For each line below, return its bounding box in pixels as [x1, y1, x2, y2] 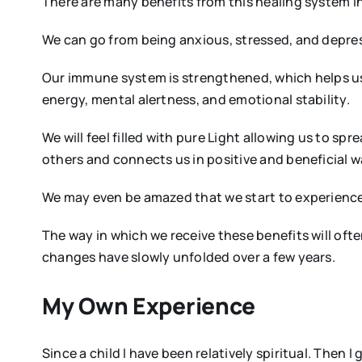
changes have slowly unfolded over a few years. [41, 247, 335, 266]
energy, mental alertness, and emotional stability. [41, 90, 350, 108]
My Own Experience [41, 289, 256, 321]
